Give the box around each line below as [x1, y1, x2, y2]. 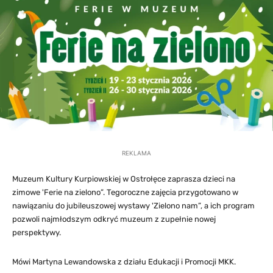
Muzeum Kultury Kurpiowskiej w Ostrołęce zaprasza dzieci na [12, 174, 235, 184]
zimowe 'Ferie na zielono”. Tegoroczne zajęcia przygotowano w [12, 188, 238, 197]
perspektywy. [12, 228, 61, 238]
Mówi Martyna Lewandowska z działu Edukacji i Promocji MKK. [12, 257, 236, 267]
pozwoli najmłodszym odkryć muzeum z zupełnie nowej [12, 214, 216, 224]
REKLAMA [122, 149, 151, 157]
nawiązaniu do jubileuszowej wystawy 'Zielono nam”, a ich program [12, 201, 255, 211]
